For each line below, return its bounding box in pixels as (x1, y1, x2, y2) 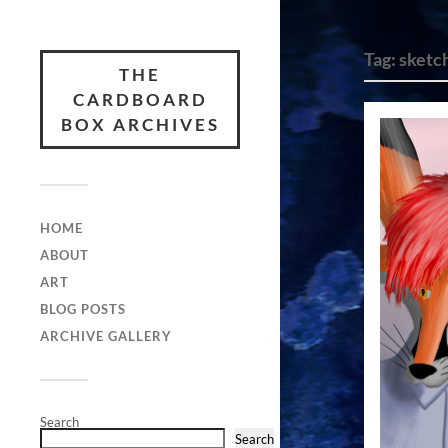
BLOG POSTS (40, 301, 126, 317)
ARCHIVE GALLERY (40, 328, 172, 344)
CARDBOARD (72, 89, 208, 110)
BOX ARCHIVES (60, 114, 220, 135)
